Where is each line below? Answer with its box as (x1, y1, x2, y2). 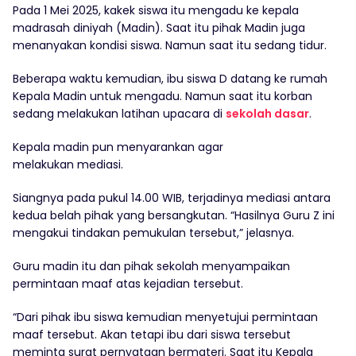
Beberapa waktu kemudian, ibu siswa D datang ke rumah (13, 71, 327, 87)
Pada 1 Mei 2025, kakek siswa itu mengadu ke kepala (13, 2, 299, 19)
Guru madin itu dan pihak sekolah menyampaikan (13, 258, 290, 275)
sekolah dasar (226, 106, 309, 122)
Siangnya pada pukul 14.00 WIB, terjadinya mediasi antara (13, 190, 331, 207)
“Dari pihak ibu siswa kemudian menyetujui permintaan (13, 309, 318, 326)
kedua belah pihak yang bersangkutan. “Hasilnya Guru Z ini (13, 207, 335, 224)
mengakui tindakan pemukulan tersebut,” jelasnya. (13, 225, 294, 242)
